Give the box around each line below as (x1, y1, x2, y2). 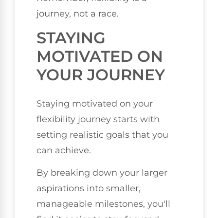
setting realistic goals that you (36, 129, 168, 140)
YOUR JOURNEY (36, 65, 165, 84)
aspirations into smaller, (36, 183, 141, 194)
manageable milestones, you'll (36, 199, 170, 210)
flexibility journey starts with (36, 113, 160, 125)
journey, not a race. (36, 8, 119, 19)
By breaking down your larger (36, 167, 167, 179)
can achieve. (36, 145, 91, 156)
